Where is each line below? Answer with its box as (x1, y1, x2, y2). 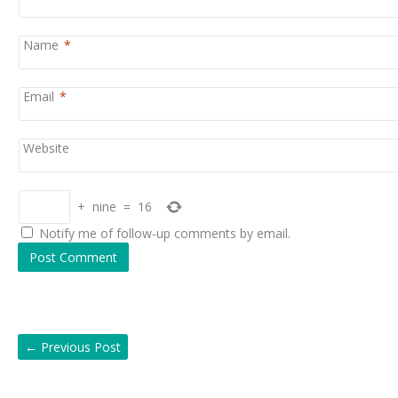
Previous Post (37, 338, 121, 355)
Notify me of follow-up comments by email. (39, 224, 291, 242)
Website (23, 139, 70, 156)
